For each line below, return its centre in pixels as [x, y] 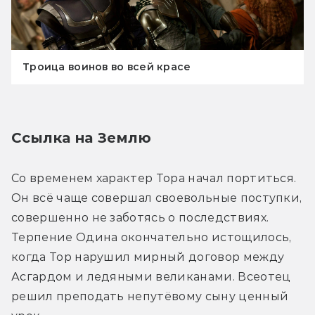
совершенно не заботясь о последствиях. [140, 217]
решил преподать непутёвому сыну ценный [150, 296]
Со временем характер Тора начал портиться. [154, 178]
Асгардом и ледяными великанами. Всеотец [151, 276]
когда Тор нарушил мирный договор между [148, 257]
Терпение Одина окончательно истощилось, [152, 237]
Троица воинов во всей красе [107, 66]
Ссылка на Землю [81, 137]
